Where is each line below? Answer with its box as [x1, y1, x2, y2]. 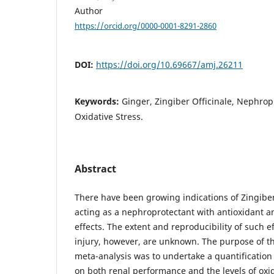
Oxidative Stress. [75, 111, 143, 123]
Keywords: [75, 95, 122, 108]
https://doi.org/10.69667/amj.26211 [96, 59, 243, 71]
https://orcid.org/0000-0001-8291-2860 [75, 20, 217, 31]
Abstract [75, 162, 116, 176]
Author [75, 4, 103, 17]
